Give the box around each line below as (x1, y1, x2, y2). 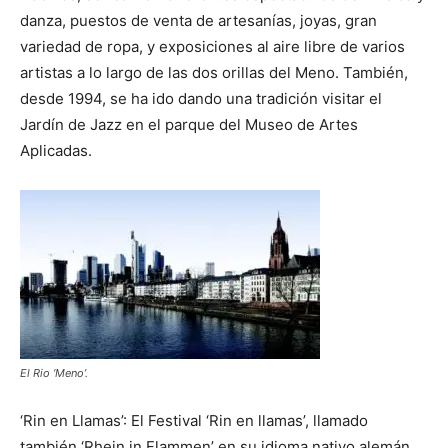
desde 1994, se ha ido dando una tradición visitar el (20, 88, 382, 108)
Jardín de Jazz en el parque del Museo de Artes (20, 114, 358, 134)
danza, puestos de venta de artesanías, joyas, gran (20, 10, 377, 30)
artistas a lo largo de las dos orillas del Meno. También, (20, 62, 408, 82)
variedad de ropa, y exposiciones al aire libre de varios (20, 36, 405, 56)
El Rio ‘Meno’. (20, 365, 88, 380)
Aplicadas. (20, 140, 92, 160)
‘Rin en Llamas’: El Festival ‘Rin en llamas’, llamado (20, 410, 368, 430)
